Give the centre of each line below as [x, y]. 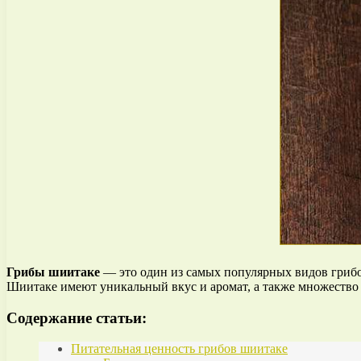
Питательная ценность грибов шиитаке [179, 349]
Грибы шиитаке [53, 272]
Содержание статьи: [77, 317]
